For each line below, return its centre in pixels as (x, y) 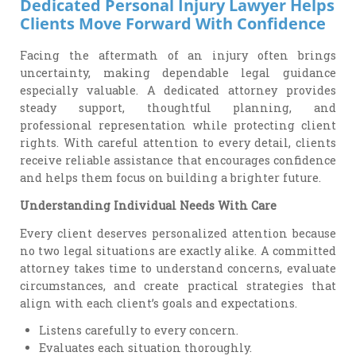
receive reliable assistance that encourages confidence (178, 161)
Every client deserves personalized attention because (178, 233)
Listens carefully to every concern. (139, 331)
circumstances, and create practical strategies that (178, 285)
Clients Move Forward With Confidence (173, 23)
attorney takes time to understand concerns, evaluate (178, 268)
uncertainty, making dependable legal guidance (178, 73)
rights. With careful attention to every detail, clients (178, 143)
